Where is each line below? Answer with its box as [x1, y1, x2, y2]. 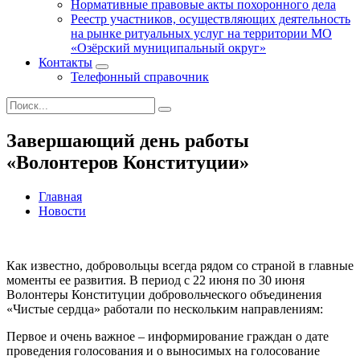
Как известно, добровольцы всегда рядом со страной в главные [6, 258, 354, 272]
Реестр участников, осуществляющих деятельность [71, 12, 350, 26]
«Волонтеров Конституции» [6, 151, 249, 173]
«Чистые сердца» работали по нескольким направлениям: [6, 301, 323, 316]
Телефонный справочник [71, 70, 209, 84]
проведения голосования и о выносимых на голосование [6, 343, 320, 358]
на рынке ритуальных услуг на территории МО [71, 27, 332, 40]
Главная [39, 189, 82, 203]
